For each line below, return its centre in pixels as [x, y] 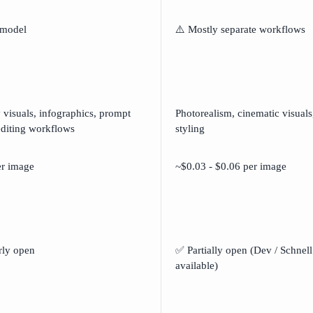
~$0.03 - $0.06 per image [231, 166]
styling [190, 129]
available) [197, 265]
